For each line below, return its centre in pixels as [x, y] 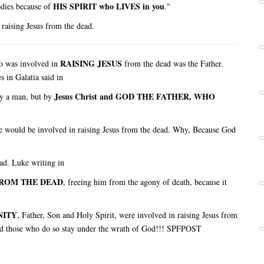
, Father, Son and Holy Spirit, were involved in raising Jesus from [127, 215]
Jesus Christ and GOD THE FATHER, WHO [133, 97]
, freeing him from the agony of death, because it [145, 182]
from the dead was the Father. [173, 64]
